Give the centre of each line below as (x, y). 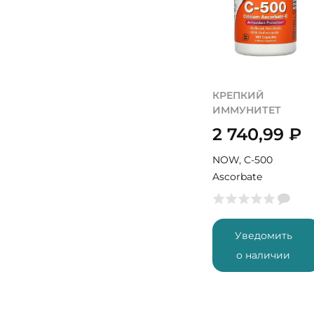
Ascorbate (237, 177)
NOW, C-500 (243, 160)
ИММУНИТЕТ (247, 110)
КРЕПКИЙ (238, 95)
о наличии (264, 255)
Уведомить (263, 235)
